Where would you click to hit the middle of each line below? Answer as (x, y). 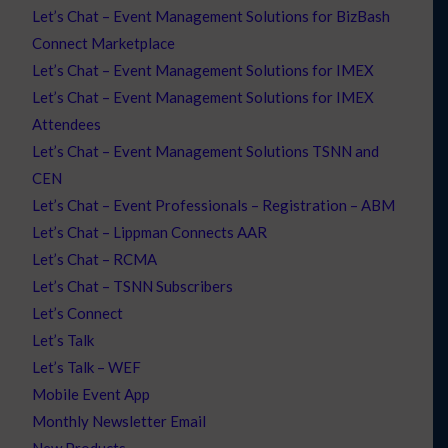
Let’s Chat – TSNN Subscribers (133, 285)
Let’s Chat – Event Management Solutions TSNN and (206, 150)
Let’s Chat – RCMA (95, 258)
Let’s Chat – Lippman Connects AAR (150, 231)
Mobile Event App (91, 393)
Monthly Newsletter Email (119, 420)
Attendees (67, 123)
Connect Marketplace (104, 42)
